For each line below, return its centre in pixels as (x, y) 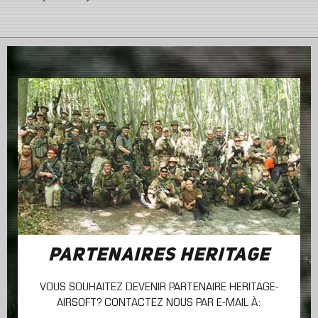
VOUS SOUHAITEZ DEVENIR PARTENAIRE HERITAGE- (159, 288)
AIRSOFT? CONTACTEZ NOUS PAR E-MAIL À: (159, 303)
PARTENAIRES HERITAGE (159, 256)
